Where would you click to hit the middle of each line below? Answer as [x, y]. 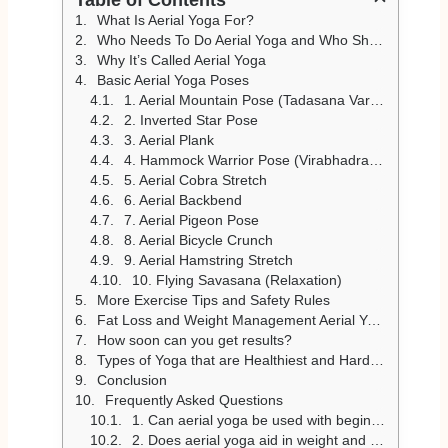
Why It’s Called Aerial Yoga [181, 59]
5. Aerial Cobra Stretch [195, 179]
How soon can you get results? [194, 339]
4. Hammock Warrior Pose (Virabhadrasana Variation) [246, 159]
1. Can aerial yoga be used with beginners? [251, 419]
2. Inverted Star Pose [190, 119]
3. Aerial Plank [168, 139]
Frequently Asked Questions [193, 399]
